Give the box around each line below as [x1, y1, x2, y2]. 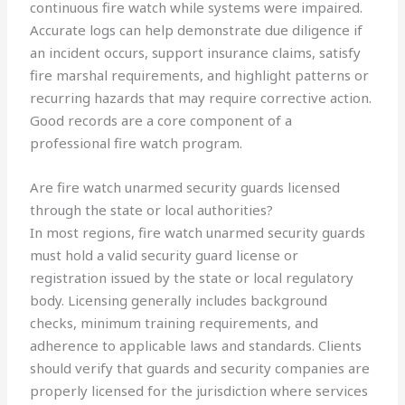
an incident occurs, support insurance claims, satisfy [30, 43, 362, 62]
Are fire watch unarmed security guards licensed [30, 178, 341, 197]
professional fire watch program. [30, 134, 243, 153]
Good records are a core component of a [30, 111, 293, 130]
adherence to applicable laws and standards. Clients [30, 336, 363, 355]
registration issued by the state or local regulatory [30, 268, 354, 287]
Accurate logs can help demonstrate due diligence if [30, 21, 363, 40]
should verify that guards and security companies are [30, 359, 371, 378]
